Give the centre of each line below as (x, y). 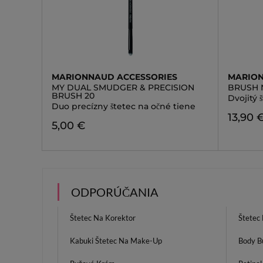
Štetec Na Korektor (103, 218)
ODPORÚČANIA (115, 192)
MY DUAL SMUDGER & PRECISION (123, 87)
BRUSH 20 (73, 96)
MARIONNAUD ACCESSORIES (114, 77)
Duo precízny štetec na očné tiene (124, 106)
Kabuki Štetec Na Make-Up (116, 241)
